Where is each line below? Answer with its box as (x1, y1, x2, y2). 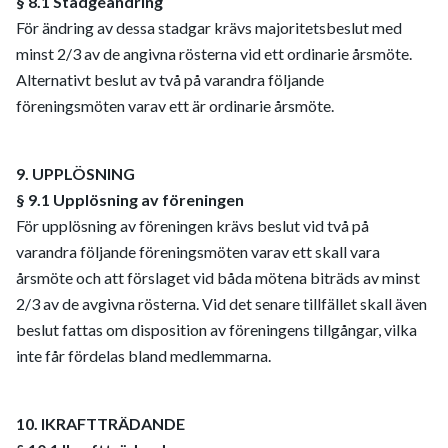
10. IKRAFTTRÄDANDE (16, 414, 185, 433)
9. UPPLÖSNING (16, 164, 135, 183)
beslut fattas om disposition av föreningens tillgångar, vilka (16, 320, 417, 339)
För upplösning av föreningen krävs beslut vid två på (16, 216, 369, 235)
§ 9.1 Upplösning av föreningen (16, 190, 244, 209)
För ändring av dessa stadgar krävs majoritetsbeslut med (16, 18, 402, 37)
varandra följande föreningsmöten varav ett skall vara (16, 242, 380, 261)
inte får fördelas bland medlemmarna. (16, 346, 271, 365)
